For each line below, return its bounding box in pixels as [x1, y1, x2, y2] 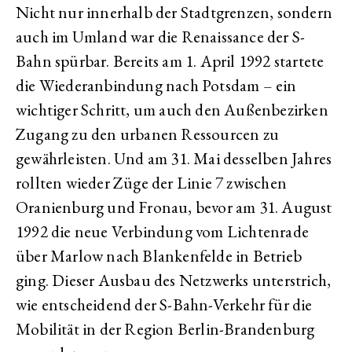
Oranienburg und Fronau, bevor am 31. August [16, 196, 332, 218]
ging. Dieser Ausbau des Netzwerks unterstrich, [16, 269, 332, 291]
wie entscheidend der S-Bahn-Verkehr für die [16, 294, 313, 316]
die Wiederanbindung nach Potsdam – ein [16, 75, 297, 97]
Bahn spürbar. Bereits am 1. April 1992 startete [16, 50, 324, 72]
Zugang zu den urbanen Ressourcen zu [16, 123, 280, 145]
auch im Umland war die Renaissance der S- [16, 26, 306, 48]
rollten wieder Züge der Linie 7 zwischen [16, 172, 288, 194]
